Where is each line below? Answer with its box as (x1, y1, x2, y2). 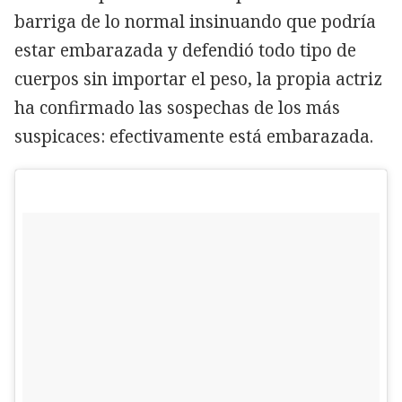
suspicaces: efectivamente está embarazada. (14, 124, 373, 148)
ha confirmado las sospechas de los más (14, 95, 340, 119)
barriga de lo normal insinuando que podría (14, 9, 376, 33)
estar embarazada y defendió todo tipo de (14, 38, 356, 62)
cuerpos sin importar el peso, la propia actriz (14, 66, 382, 91)
